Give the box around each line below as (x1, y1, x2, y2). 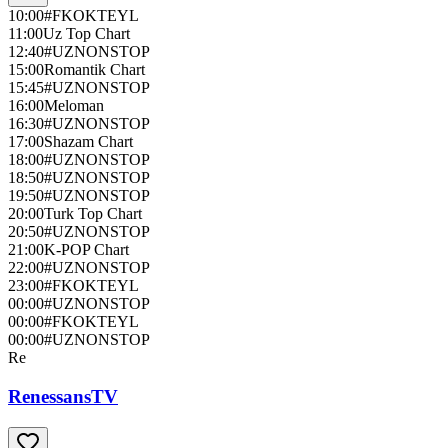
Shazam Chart (44, 133, 133, 151)
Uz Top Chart (43, 25, 130, 43)
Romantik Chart (44, 61, 145, 79)
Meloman (44, 97, 104, 115)
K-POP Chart (44, 241, 129, 259)
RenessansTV (8, 385, 118, 407)
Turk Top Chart (44, 205, 142, 223)
